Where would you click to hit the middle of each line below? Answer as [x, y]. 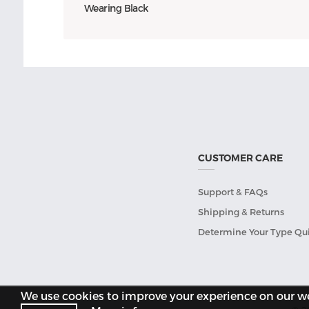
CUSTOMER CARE [241, 158]
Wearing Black [116, 8]
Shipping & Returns [241, 212]
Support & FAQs [233, 192]
